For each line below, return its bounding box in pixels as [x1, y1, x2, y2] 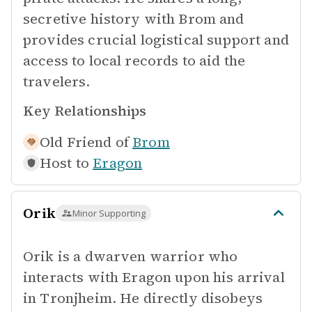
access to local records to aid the [23, 51, 246, 70]
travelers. [23, 72, 91, 91]
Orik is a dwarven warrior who [23, 247, 238, 266]
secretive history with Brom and [23, 9, 244, 29]
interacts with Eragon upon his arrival [23, 267, 285, 287]
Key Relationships [23, 101, 146, 120]
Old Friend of [40, 132, 129, 152]
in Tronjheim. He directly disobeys [23, 288, 263, 308]
